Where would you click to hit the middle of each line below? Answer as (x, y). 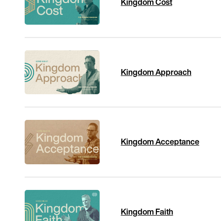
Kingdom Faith (147, 212)
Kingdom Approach (156, 72)
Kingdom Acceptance (160, 142)
